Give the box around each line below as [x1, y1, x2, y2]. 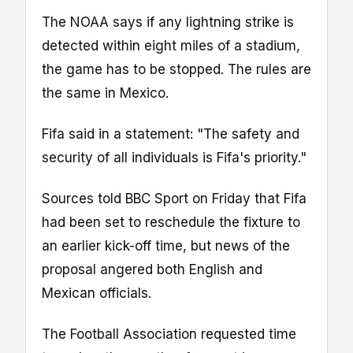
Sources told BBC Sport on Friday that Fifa [42, 191, 307, 207]
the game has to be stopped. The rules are [42, 61, 311, 78]
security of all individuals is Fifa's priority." [42, 150, 307, 166]
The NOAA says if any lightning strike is [42, 14, 294, 31]
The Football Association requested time [42, 326, 296, 343]
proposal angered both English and [42, 262, 262, 278]
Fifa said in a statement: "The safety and [42, 126, 299, 143]
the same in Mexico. [42, 85, 169, 102]
